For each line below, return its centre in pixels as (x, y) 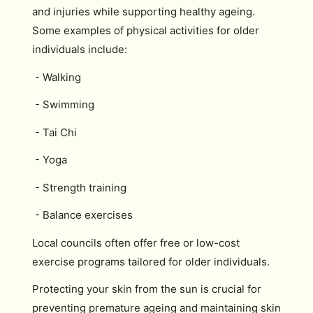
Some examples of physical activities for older (146, 30)
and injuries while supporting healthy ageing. (144, 12)
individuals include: (80, 49)
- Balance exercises (82, 215)
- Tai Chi (54, 132)
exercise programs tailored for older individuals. (151, 261)
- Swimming (63, 104)
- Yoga (50, 160)
